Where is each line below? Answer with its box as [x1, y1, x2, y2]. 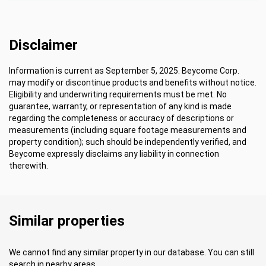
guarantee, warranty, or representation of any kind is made [9, 102, 232, 111]
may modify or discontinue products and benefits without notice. [9, 78, 256, 87]
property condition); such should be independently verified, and [9, 137, 246, 147]
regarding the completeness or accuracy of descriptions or [9, 113, 234, 123]
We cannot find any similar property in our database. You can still [9, 248, 254, 257]
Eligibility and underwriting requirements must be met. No [9, 90, 227, 99]
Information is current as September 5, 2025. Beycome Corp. [9, 66, 239, 75]
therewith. [9, 161, 48, 170]
